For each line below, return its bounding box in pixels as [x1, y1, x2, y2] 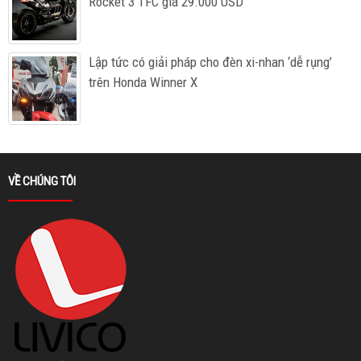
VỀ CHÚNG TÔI [8, 174, 76, 189]
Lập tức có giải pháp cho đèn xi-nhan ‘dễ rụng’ [89, 54, 332, 70]
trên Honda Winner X [89, 74, 197, 90]
